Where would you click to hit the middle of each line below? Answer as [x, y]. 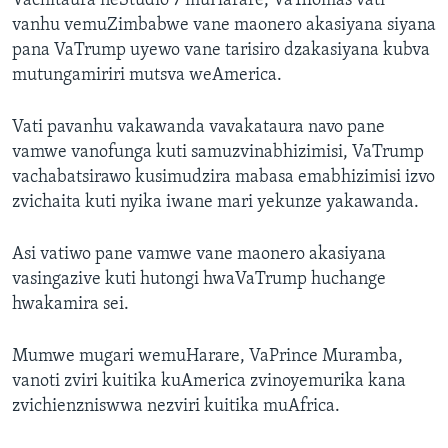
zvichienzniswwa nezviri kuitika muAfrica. [176, 407]
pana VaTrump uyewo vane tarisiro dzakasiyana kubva [221, 51]
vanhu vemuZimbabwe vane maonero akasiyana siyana [224, 26]
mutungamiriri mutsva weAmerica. [147, 76]
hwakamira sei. [70, 305]
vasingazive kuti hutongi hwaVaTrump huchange [199, 280]
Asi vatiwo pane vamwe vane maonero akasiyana [199, 255]
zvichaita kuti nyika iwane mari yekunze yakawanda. [215, 203]
